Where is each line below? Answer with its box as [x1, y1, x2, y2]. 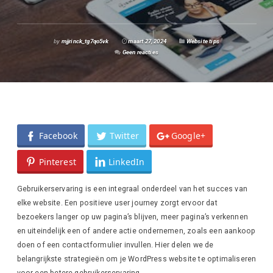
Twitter [109, 130, 139, 142]
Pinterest [38, 155, 76, 168]
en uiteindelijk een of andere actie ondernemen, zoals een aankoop [16, 226, 256, 235]
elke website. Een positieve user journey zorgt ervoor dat [16, 198, 218, 207]
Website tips [186, 37, 219, 44]
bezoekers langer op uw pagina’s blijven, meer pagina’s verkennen [16, 212, 248, 221]
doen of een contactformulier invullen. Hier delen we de [16, 240, 214, 249]
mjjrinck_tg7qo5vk [60, 37, 109, 44]
